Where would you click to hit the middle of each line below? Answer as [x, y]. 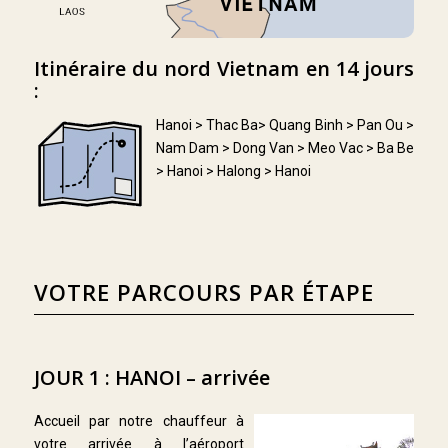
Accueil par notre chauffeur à [139, 420]
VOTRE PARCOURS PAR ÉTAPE [203, 291]
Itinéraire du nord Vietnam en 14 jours [224, 68]
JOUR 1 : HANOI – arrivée [151, 377]
